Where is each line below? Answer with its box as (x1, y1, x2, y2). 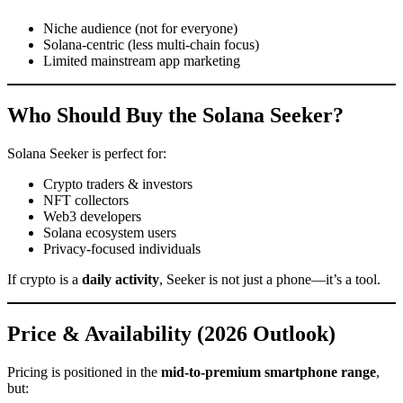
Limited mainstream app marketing (43, 53, 240, 69)
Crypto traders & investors (43, 176, 193, 193)
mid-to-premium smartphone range (161, 363, 376, 380)
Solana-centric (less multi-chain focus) (43, 37, 259, 53)
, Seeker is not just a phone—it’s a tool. (159, 272, 381, 288)
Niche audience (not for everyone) (43, 21, 237, 37)
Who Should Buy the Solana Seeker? (7, 103, 344, 128)
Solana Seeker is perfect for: (7, 146, 166, 162)
